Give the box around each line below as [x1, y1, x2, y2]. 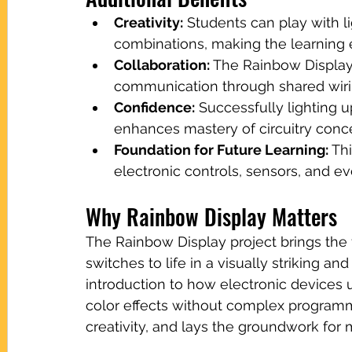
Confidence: [114, 98, 195, 115]
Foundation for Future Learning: [114, 141, 328, 158]
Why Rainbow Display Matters [86, 200, 337, 233]
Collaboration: [114, 56, 210, 73]
